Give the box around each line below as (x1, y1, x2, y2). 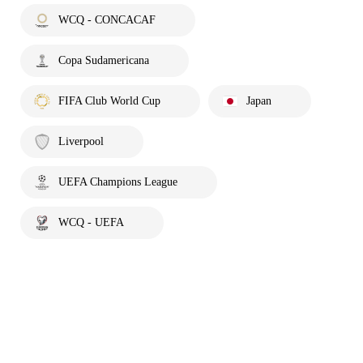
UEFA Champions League (58, 176, 177, 188)
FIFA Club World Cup (58, 95, 160, 107)
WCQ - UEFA (58, 216, 124, 228)
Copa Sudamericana (58, 54, 149, 66)
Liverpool (58, 135, 104, 147)
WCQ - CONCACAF (58, 14, 156, 26)
